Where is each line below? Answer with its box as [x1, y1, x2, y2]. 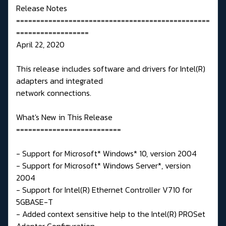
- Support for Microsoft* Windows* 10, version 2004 [16, 147, 197, 159]
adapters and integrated [16, 74, 103, 87]
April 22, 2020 [16, 38, 65, 50]
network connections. [16, 86, 91, 99]
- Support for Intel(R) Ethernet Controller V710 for [16, 183, 192, 196]
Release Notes [16, 2, 67, 14]
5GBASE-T [16, 195, 53, 208]
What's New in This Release [16, 110, 112, 123]
